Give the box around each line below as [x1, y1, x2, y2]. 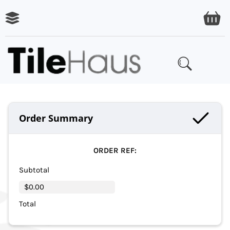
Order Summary [19, 112, 93, 125]
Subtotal [19, 165, 49, 175]
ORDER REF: [93, 146, 137, 156]
